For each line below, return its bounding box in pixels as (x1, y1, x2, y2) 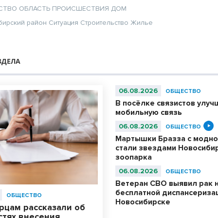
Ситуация (49, 18, 79, 27)
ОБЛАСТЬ (19, 4, 51, 13)
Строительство (80, 18, 129, 27)
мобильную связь (115, 108, 182, 118)
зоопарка (115, 152, 152, 163)
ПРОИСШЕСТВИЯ (52, 4, 109, 13)
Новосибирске (115, 197, 170, 207)
